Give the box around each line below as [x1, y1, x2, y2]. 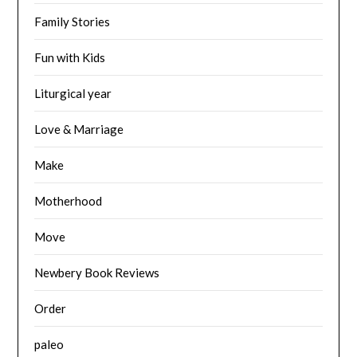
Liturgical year [34, 85, 112, 100]
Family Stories [34, 14, 111, 29]
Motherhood [34, 193, 103, 208]
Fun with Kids [34, 49, 106, 65]
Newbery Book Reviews [34, 265, 160, 280]
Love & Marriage [34, 121, 124, 136]
